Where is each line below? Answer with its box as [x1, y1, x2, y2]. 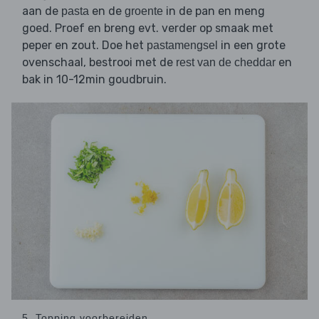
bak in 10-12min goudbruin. [22, 72, 167, 86]
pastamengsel [147, 38, 218, 51]
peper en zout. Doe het [22, 38, 147, 52]
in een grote [218, 38, 286, 52]
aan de [22, 4, 61, 18]
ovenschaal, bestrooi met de [22, 55, 176, 69]
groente [125, 4, 163, 17]
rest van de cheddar [176, 56, 276, 68]
